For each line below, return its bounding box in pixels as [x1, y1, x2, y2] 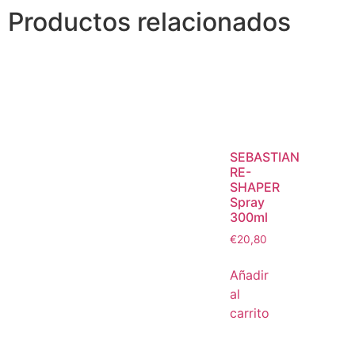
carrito [230, 304, 269, 321]
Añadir [230, 266, 269, 283]
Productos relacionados [8, 6, 291, 38]
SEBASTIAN [230, 148, 300, 165]
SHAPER [230, 178, 280, 195]
